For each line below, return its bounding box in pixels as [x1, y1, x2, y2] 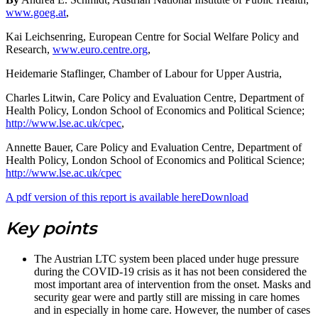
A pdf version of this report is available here [6, 191, 201, 204]
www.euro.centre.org [53, 43, 148, 56]
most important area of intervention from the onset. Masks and [34, 278, 311, 291]
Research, [6, 43, 53, 56]
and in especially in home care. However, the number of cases [34, 304, 310, 317]
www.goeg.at [6, 6, 66, 19]
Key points [6, 218, 97, 239]
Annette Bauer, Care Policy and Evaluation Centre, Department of [6, 141, 302, 154]
